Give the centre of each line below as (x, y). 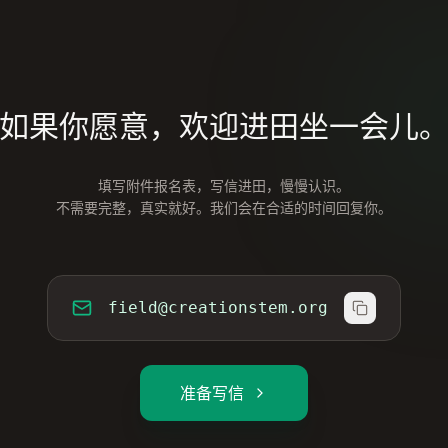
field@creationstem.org (218, 307)
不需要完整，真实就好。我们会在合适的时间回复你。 (224, 207)
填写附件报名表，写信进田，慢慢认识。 (224, 185)
